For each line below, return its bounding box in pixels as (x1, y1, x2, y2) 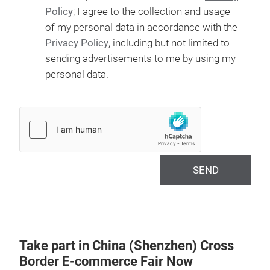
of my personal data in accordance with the (45, 22, 237, 33)
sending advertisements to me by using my (45, 53, 236, 64)
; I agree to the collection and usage (73, 6, 230, 17)
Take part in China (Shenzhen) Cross (19, 238, 234, 253)
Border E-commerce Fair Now (19, 254, 193, 269)
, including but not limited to (108, 37, 230, 49)
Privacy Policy (45, 37, 108, 49)
